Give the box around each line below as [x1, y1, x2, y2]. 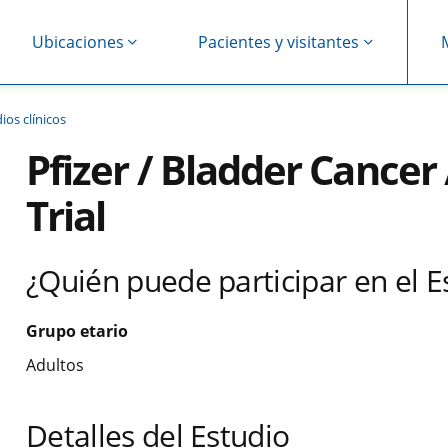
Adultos [26, 354, 84, 376]
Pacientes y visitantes [198, 30, 360, 53]
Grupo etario [26, 320, 128, 342]
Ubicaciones [31, 30, 124, 53]
